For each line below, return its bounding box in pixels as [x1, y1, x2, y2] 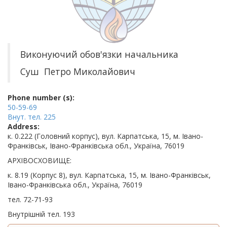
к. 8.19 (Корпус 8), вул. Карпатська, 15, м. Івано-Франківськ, [8, 170, 211, 180]
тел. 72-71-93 [8, 195, 53, 204]
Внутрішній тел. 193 [8, 209, 75, 219]
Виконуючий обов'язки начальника [20, 48, 178, 60]
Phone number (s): [8, 93, 74, 102]
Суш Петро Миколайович [20, 65, 135, 78]
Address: [8, 122, 40, 131]
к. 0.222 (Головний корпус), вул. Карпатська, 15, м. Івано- [8, 131, 203, 141]
